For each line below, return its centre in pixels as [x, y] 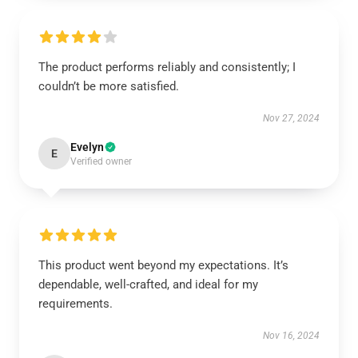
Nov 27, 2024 [291, 118]
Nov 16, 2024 [291, 336]
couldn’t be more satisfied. [109, 86]
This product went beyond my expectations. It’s [163, 265]
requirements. [76, 304]
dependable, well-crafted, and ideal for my [148, 284]
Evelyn [87, 147]
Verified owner [101, 161]
